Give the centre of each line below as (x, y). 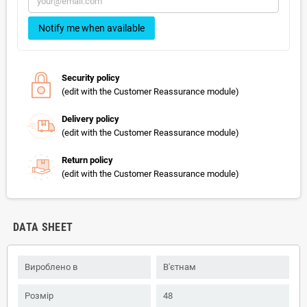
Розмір (39, 295)
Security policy (91, 77)
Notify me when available (91, 28)
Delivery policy (90, 119)
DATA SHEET (43, 227)
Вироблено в (51, 267)
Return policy (87, 160)
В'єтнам (180, 267)
